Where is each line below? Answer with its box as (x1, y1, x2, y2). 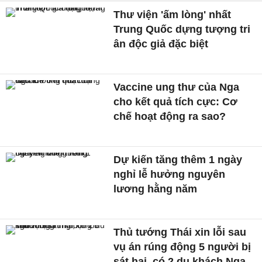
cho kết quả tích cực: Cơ (113, 96, 238, 108)
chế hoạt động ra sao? (113, 111, 226, 123)
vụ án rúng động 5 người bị (113, 240, 251, 253)
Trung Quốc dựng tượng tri (113, 23, 251, 36)
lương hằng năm (113, 182, 198, 195)
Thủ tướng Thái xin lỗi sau (113, 226, 247, 238)
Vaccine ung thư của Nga (113, 81, 240, 94)
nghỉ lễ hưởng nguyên (113, 168, 226, 180)
